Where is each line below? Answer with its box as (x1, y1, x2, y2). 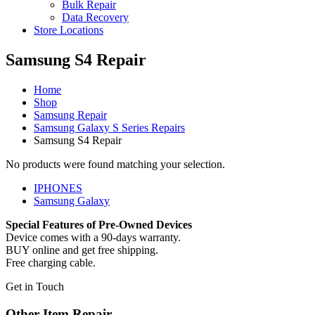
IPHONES (34, 181, 82, 194)
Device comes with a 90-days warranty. (6, 231, 181, 243)
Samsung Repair (34, 108, 107, 121)
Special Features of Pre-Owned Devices (6, 218, 192, 231)
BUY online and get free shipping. (6, 243, 158, 256)
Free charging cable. (6, 256, 96, 269)
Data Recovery (62, 11, 129, 23)
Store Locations (34, 23, 103, 36)
